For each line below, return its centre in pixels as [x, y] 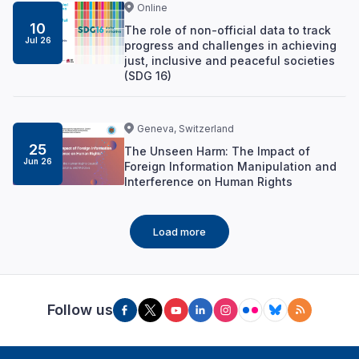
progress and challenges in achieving [230, 45]
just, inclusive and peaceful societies [229, 60]
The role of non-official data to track [227, 30]
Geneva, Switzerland [185, 128]
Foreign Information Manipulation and [230, 166]
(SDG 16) [147, 75]
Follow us [80, 310]
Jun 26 [38, 161]
